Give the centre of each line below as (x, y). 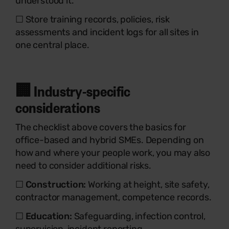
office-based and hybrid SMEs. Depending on (110, 140)
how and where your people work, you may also (113, 153)
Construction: (55, 185)
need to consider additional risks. (83, 166)
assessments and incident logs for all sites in (107, 32)
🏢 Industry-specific (73, 90)
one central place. (52, 45)
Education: (50, 216)
